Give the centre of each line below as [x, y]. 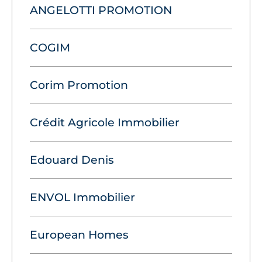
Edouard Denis [72, 160]
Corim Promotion [79, 85]
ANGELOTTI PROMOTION [101, 10]
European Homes [79, 235]
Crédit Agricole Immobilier [105, 122]
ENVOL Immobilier [82, 197]
